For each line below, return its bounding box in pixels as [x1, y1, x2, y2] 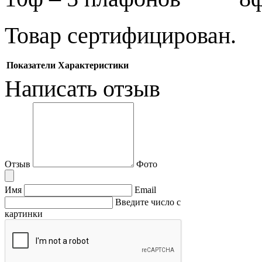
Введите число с [115, 196, 181, 207]
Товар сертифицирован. [5, 22, 236, 49]
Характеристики [58, 60, 129, 70]
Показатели [6, 60, 56, 70]
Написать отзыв [5, 75, 160, 102]
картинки [5, 208, 43, 219]
